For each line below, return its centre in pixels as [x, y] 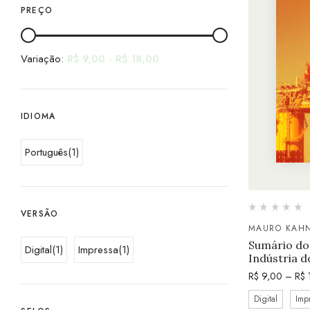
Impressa [98, 249]
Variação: [44, 58]
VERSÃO [40, 213]
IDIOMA [38, 116]
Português [46, 152]
